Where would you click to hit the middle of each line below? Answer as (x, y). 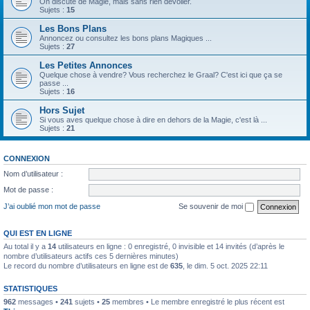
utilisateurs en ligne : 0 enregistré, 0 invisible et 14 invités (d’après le (170, 246)
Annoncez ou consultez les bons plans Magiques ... (126, 38)
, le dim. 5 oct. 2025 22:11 (225, 265)
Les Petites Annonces (86, 65)
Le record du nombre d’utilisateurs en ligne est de (87, 265)
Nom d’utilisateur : (33, 173)
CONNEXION (27, 158)
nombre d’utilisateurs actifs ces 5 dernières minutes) (91, 256)
